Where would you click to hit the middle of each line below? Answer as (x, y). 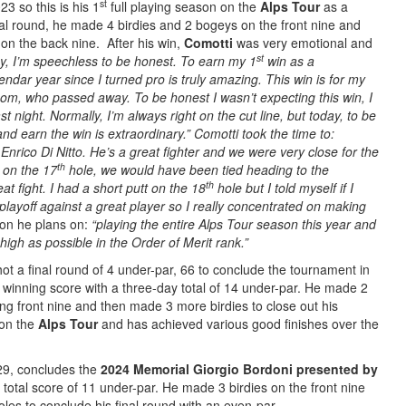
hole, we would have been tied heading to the (197, 169)
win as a (289, 61)
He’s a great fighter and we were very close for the (232, 151)
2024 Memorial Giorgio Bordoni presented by (239, 369)
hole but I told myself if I (284, 188)
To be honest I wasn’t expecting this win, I (253, 97)
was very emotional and (303, 43)
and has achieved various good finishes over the (238, 324)
